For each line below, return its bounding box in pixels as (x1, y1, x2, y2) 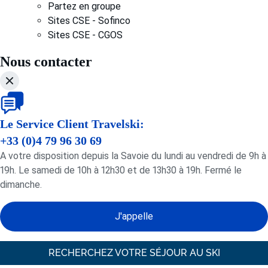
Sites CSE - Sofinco (48, 15, 130, 26)
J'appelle (115, 211, 153, 222)
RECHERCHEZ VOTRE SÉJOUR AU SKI (48, 247, 220, 258)
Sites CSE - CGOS (48, 29, 123, 41)
